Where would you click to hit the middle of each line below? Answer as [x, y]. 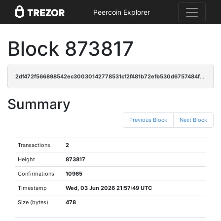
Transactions [34, 145]
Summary [39, 104]
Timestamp [33, 188]
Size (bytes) [33, 202]
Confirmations [36, 174]
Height [27, 159]
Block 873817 [71, 49]
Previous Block [148, 120]
